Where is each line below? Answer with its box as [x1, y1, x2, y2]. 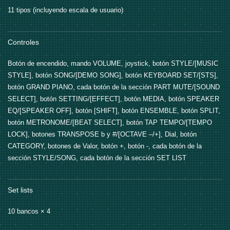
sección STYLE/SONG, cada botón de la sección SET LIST [8, 154, 186, 162]
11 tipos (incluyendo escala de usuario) [8, 6, 123, 14]
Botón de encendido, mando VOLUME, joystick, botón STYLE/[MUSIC [8, 60, 218, 68]
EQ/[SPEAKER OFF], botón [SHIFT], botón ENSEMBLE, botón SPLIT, [8, 107, 220, 115]
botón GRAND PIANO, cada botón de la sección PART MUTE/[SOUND [8, 83, 220, 91]
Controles [8, 38, 39, 47]
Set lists [8, 186, 33, 195]
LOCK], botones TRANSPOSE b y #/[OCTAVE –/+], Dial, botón [8, 130, 197, 139]
